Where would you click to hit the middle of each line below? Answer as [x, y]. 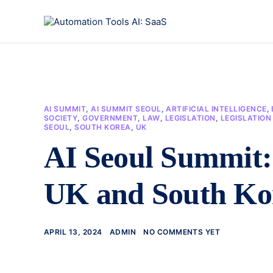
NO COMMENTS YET [182, 232]
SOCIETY [61, 118]
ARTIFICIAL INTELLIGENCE [216, 109]
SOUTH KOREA [103, 127]
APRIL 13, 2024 [73, 232]
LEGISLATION [190, 118]
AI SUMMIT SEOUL [126, 109]
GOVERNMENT [110, 118]
